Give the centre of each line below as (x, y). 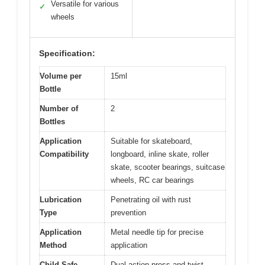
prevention (128, 213)
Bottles (52, 122)
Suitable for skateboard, (151, 141)
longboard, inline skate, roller (160, 154)
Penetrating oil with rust (151, 200)
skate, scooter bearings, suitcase (168, 167)
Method (53, 245)
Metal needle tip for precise (157, 232)
